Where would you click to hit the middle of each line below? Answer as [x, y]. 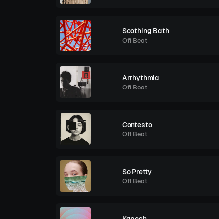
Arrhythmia [141, 77]
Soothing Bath [146, 31]
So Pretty [137, 171]
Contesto [137, 124]
